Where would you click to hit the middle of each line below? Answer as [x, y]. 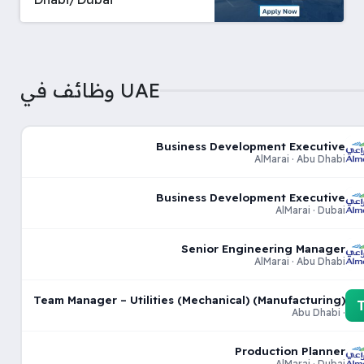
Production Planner [290, 350]
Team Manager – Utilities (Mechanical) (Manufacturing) [189, 299]
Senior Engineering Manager [263, 248]
